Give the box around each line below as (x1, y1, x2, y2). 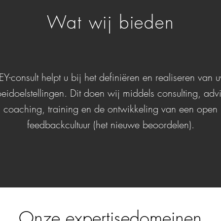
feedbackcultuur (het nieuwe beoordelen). (27, 118, 194, 131)
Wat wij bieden (47, 10, 175, 34)
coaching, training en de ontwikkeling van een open (3, 102, 218, 115)
